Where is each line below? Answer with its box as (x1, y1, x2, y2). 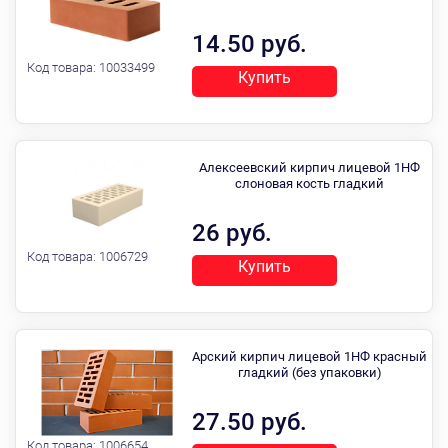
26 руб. (192, 219, 272, 247)
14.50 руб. (192, 30, 307, 58)
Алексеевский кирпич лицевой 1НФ (199, 160, 420, 175)
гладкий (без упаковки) (237, 365, 382, 380)
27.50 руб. (192, 408, 307, 436)
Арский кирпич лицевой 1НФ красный (192, 349, 427, 364)
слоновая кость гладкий (235, 176, 384, 191)
